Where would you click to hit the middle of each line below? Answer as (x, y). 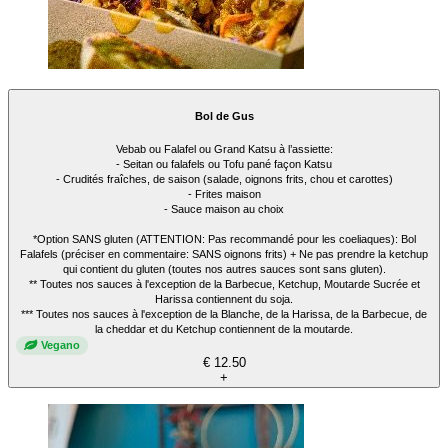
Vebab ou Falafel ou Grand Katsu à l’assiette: (224, 148)
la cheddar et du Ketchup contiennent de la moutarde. (224, 328)
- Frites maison (224, 193)
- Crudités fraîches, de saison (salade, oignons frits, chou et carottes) (224, 178)
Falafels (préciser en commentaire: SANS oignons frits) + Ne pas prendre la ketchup (224, 253)
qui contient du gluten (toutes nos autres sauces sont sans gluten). (224, 268)
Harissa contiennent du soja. (224, 298)
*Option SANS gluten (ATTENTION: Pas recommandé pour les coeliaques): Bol (224, 238)
